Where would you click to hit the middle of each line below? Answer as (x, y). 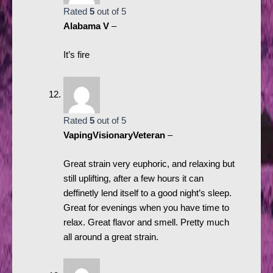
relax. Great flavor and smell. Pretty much (146, 223)
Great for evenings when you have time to (146, 208)
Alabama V (87, 26)
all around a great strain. (111, 237)
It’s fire (76, 55)
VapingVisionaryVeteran (115, 135)
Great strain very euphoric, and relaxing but (149, 164)
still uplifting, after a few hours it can (133, 179)
